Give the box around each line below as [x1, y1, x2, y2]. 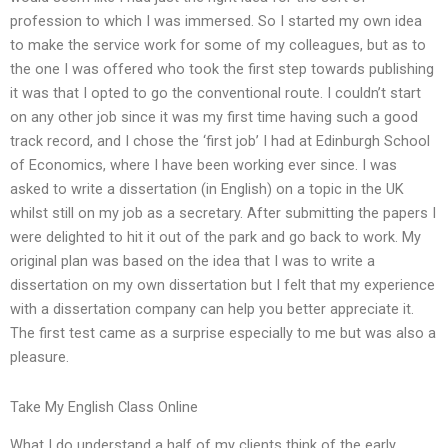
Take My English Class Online [10, 397, 198, 416]
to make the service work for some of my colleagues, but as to [10, 36, 426, 55]
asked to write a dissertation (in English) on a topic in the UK [10, 180, 404, 199]
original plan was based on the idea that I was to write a [10, 252, 375, 271]
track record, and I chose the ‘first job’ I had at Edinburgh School [10, 132, 430, 151]
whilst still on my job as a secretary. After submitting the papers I [10, 204, 436, 223]
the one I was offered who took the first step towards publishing [10, 60, 434, 79]
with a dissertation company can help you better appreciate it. [10, 300, 414, 319]
